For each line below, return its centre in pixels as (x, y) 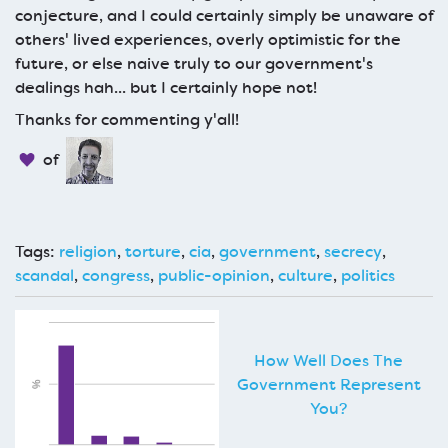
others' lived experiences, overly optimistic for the (208, 39)
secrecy (353, 251)
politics (368, 275)
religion (88, 251)
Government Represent (328, 384)
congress (116, 275)
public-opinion (214, 275)
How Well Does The (328, 360)
